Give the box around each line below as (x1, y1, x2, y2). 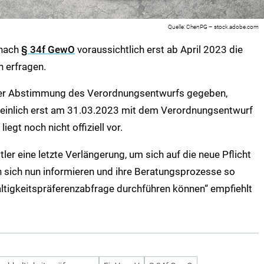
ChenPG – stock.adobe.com (186, 23, 259, 30)
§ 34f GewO (21, 43, 75, 55)
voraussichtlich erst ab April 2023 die (75, 43, 243, 55)
